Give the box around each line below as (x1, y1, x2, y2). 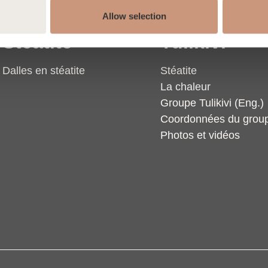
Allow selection (102, 11, 166, 22)
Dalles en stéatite (2, 65, 85, 77)
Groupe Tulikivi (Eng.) (160, 97, 264, 109)
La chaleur (160, 81, 211, 93)
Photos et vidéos (160, 129, 240, 141)
